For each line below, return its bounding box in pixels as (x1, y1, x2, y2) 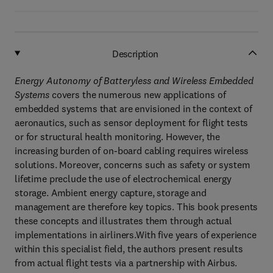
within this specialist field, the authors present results (15, 243, 244, 255)
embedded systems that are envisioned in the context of (15, 102, 252, 115)
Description (112, 47, 158, 60)
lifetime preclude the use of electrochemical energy (15, 172, 232, 185)
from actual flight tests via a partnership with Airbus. (15, 257, 238, 269)
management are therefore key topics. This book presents (15, 200, 258, 213)
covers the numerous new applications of (49, 88, 226, 101)
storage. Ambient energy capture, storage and (15, 186, 207, 199)
